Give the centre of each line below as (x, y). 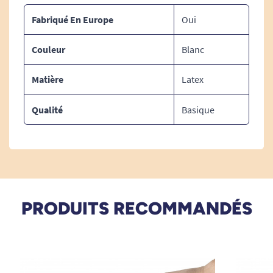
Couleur (48, 49)
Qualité (47, 110)
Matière (48, 79)
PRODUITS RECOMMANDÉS (136, 208)
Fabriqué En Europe (73, 19)
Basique (198, 110)
